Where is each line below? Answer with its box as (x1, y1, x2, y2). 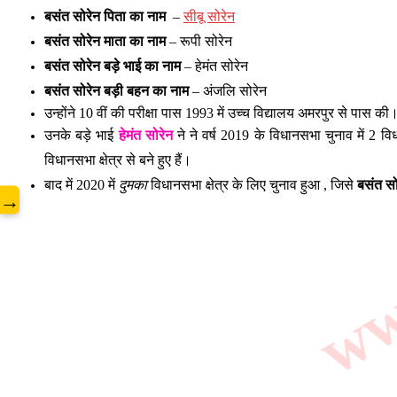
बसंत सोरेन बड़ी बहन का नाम (44, 83, 189, 98)
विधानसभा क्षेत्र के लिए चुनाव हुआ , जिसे (147, 177, 357, 192)
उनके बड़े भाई (44, 128, 119, 143)
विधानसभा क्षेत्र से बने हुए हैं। (44, 152, 191, 167)
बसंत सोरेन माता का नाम (44, 34, 166, 49)
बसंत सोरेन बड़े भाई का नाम (44, 58, 181, 74)
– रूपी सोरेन (166, 34, 232, 49)
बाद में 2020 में (44, 177, 119, 192)
